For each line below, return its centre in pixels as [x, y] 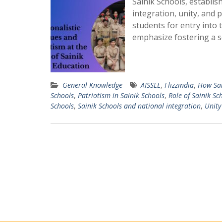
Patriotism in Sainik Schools [121, 95]
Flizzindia [179, 85]
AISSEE [151, 85]
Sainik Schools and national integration [139, 106]
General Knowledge [92, 85]
